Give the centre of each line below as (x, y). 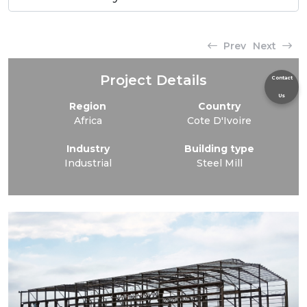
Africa (88, 120)
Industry (88, 149)
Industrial (88, 163)
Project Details (153, 80)
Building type (219, 149)
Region (88, 106)
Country (219, 106)
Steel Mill (219, 163)
